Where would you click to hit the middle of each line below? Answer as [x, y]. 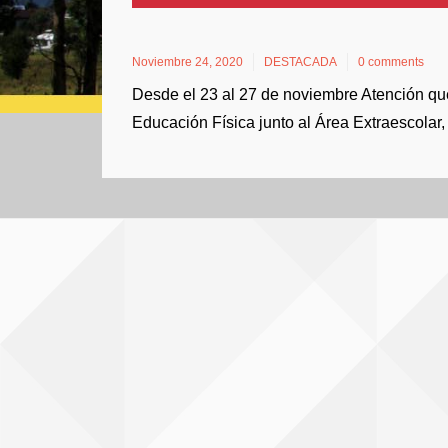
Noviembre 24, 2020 [187, 62]
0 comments [391, 62]
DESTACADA [300, 62]
